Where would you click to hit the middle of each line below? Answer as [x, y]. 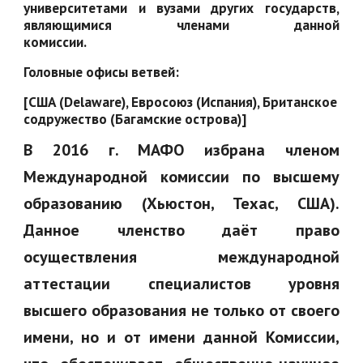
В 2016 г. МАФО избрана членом [181, 150]
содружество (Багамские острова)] [135, 119]
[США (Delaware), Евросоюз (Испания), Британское [181, 102]
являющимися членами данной [181, 25]
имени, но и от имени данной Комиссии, [181, 337]
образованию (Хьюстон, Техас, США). [181, 203]
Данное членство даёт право [181, 230]
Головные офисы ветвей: [102, 72]
